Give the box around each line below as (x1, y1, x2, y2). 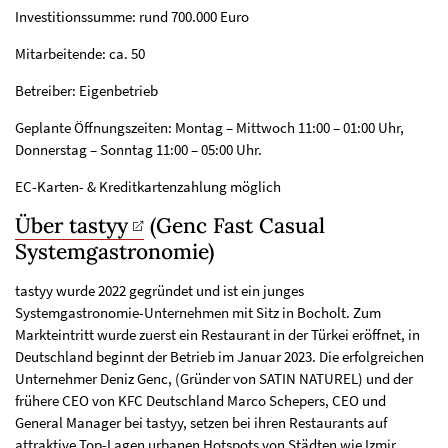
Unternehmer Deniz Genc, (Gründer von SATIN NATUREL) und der (15, 369, 413, 389)
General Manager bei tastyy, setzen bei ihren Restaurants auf (15, 413, 387, 433)
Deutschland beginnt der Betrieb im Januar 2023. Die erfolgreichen (15, 347, 424, 367)
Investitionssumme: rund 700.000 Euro (15, 7, 249, 27)
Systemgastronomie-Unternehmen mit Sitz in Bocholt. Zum (15, 303, 381, 323)
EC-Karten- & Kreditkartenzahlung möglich (15, 177, 281, 197)
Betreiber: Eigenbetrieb (15, 81, 158, 101)
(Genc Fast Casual (143, 212, 325, 240)
